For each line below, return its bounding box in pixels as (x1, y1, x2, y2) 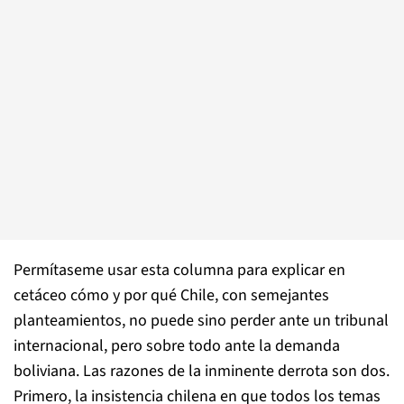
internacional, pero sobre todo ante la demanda (14, 335, 340, 357)
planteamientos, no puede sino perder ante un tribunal (14, 309, 389, 332)
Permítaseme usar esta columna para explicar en (14, 259, 345, 281)
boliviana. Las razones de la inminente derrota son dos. (14, 360, 390, 382)
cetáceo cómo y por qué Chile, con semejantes (14, 284, 329, 307)
